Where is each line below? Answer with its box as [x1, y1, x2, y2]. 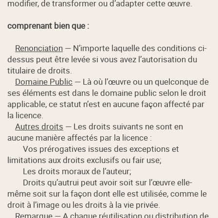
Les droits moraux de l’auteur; [7, 165, 132, 177]
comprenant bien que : [7, 20, 90, 32]
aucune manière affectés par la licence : [7, 132, 152, 144]
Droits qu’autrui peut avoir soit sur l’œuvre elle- [7, 177, 193, 188]
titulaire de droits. [7, 65, 73, 76]
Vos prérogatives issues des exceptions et [7, 143, 180, 155]
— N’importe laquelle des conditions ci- [63, 42, 207, 54]
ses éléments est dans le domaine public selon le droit [7, 87, 207, 99]
